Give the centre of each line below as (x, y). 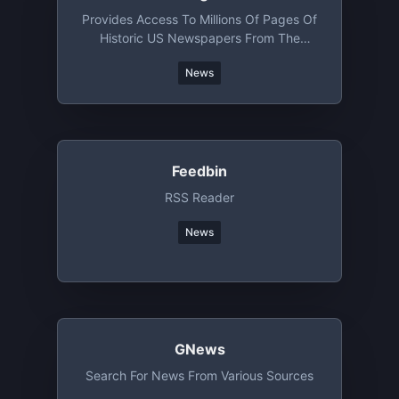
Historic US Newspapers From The (199, 38)
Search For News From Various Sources (199, 375)
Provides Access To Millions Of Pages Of (199, 19)
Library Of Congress (199, 57)
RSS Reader (199, 197)
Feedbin (199, 171)
